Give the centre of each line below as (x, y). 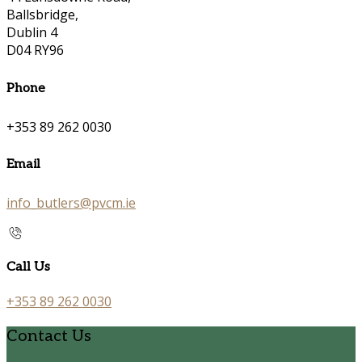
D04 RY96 (35, 51)
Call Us (28, 267)
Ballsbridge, (42, 15)
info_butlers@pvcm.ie (71, 202)
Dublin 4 (32, 33)
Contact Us (49, 336)
